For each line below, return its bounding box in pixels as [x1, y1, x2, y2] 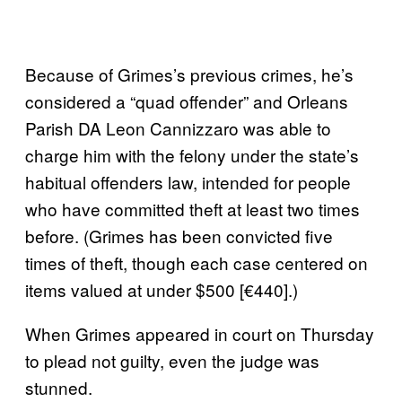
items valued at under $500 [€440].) [25, 276, 298, 301]
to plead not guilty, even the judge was [25, 347, 319, 372]
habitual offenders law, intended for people [25, 169, 351, 194]
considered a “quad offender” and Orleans [25, 88, 348, 113]
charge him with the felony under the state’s [25, 142, 359, 167]
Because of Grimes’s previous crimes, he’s [25, 61, 354, 86]
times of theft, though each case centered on [25, 249, 368, 275]
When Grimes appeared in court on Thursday [25, 320, 374, 345]
